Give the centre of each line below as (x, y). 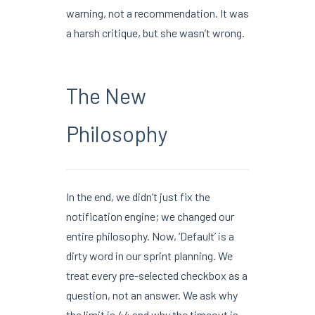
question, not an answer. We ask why (152, 295)
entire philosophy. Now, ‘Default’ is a (150, 236)
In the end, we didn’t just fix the (138, 196)
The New (106, 95)
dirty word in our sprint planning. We (149, 255)
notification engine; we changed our (150, 216)
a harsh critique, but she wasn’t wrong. (155, 32)
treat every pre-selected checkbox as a (156, 275)
